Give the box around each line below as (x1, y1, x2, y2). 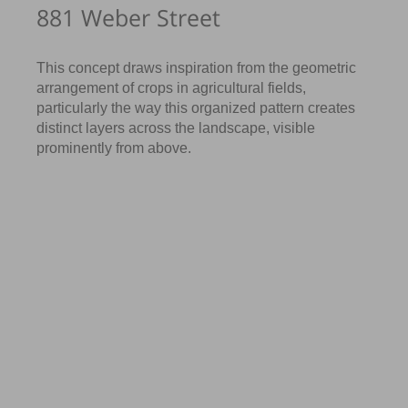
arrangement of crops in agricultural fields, (36, 79, 307, 96)
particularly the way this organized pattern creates (36, 99, 356, 116)
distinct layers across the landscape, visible (36, 119, 316, 136)
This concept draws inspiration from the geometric (36, 59, 357, 76)
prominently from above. (36, 139, 192, 156)
